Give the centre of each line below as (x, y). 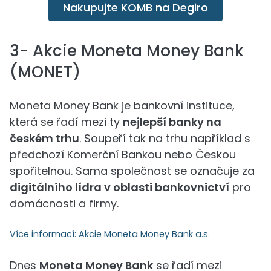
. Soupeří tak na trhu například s (165, 138)
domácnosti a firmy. (64, 204)
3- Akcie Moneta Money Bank (127, 51)
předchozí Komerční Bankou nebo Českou (123, 155)
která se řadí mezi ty (66, 122)
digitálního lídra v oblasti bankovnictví (119, 187)
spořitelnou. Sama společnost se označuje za (132, 171)
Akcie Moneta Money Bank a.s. (144, 234)
